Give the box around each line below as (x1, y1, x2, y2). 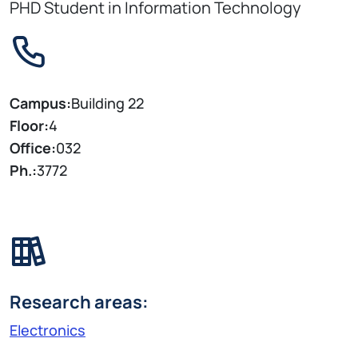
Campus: (10, 93, 71, 113)
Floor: (10, 116, 49, 136)
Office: (10, 138, 56, 158)
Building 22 (71, 93, 144, 113)
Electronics (10, 320, 86, 340)
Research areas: (10, 289, 149, 314)
